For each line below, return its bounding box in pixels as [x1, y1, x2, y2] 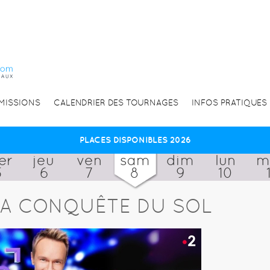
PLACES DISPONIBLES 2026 [79, 134, 191, 145]
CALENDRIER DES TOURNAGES [53, 97, 178, 107]
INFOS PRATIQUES [191, 97, 267, 107]
